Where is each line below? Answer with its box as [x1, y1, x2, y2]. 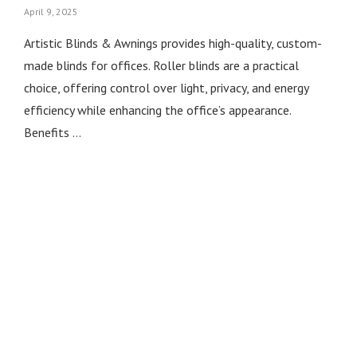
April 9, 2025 [23, 6, 78, 18]
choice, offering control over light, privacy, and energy [23, 80, 308, 96]
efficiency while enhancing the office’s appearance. [23, 102, 291, 118]
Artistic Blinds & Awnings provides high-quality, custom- [23, 35, 322, 51]
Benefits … [23, 124, 81, 140]
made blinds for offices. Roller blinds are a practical [23, 57, 299, 73]
